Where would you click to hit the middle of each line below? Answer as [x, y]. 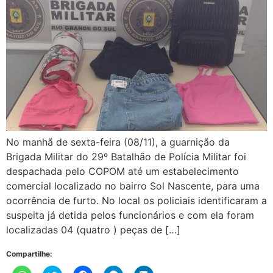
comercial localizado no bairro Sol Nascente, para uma [133, 186]
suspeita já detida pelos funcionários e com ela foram [130, 215]
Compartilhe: [29, 254]
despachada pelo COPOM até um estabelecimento [122, 172]
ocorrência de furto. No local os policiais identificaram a [136, 201]
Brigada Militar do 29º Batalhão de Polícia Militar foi [126, 157]
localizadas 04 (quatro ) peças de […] [93, 230]
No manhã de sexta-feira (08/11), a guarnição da [118, 142]
